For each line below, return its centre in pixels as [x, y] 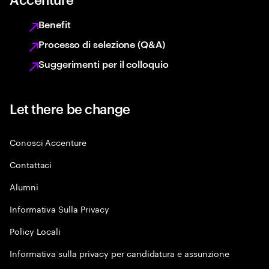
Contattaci [31, 164]
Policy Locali [35, 231]
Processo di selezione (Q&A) [102, 44]
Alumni [24, 186]
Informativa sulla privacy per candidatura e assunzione [120, 253]
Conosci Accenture [48, 142]
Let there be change [70, 108]
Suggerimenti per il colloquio [104, 64]
